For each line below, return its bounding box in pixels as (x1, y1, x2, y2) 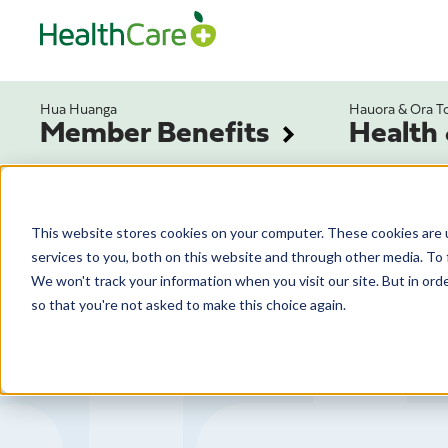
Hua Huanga (40, 103, 117, 119)
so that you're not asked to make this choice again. (30, 295, 346, 313)
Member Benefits (40, 119, 269, 151)
